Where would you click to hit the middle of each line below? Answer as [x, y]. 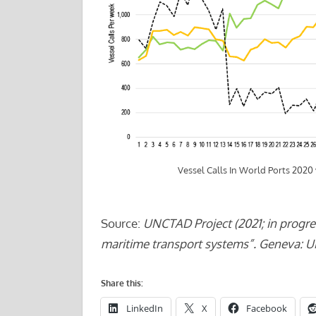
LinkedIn [144, 308]
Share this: [122, 283]
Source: [122, 223]
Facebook [266, 308]
